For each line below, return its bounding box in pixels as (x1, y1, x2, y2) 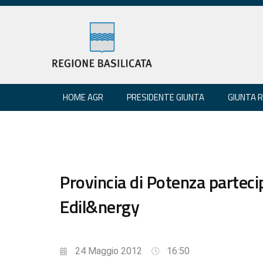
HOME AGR (63, 90, 103, 104)
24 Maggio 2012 (75, 245, 142, 257)
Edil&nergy (60, 193, 139, 220)
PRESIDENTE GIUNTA (127, 90, 204, 104)
